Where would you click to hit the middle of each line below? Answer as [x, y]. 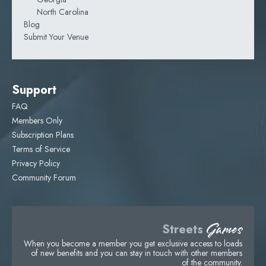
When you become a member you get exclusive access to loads [133, 243]
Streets [183, 229]
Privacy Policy [36, 163]
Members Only [37, 120]
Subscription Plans [43, 134]
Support [34, 90]
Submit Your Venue [56, 37]
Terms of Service [41, 149]
